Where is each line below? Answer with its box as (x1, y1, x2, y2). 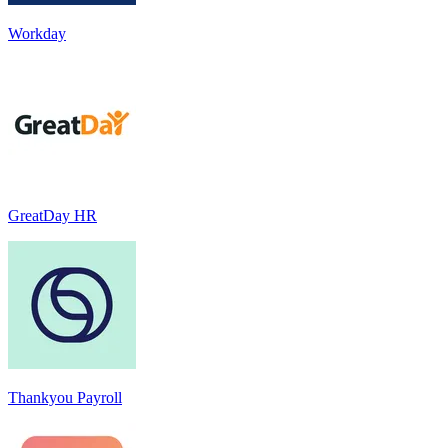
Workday (8, 24, 66, 42)
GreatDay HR (8, 206, 97, 224)
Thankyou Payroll (8, 388, 122, 406)
